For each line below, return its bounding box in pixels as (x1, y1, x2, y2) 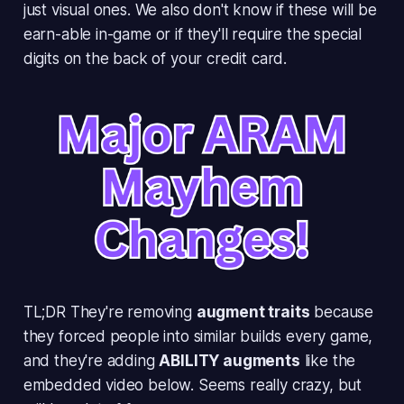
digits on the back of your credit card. (23, 50, 288, 69)
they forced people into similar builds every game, (23, 326, 373, 345)
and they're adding (23, 351, 160, 370)
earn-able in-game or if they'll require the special (23, 25, 363, 44)
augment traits (196, 302, 310, 321)
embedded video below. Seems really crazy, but (23, 375, 363, 394)
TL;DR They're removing (23, 302, 197, 321)
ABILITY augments (159, 351, 300, 370)
